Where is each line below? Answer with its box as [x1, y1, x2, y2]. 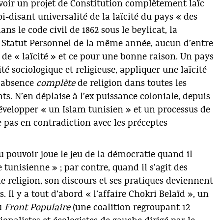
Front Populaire [4, 203, 70, 213]
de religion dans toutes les [75, 79, 187, 88]
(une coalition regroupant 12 [70, 203, 190, 213]
